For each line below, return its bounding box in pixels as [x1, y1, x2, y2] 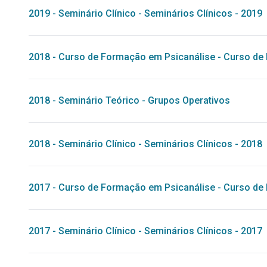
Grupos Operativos [148, 95, 230, 106]
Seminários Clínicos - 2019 [144, 8, 262, 19]
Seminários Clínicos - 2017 [144, 225, 262, 237]
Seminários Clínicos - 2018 [144, 138, 262, 150]
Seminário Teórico [58, 95, 139, 106]
